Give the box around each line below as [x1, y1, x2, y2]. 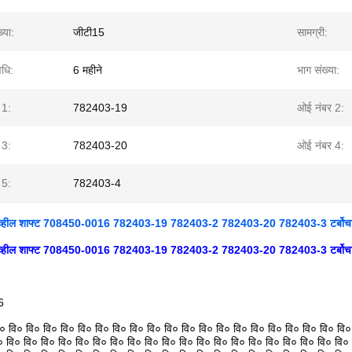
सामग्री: [297, 26, 328, 38]
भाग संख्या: [297, 64, 339, 76]
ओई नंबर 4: [297, 139, 344, 152]
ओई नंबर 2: [297, 101, 344, 114]
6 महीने [73, 64, 102, 76]
